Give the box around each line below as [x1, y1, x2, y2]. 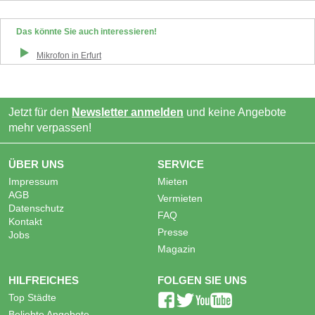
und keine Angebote [184, 106, 286, 119]
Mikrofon [37, 51, 70, 61]
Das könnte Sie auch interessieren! [16, 27, 157, 37]
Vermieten [157, 193, 202, 205]
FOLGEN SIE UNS [157, 274, 247, 287]
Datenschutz [8, 203, 64, 214]
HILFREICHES [8, 274, 79, 287]
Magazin [157, 244, 195, 255]
